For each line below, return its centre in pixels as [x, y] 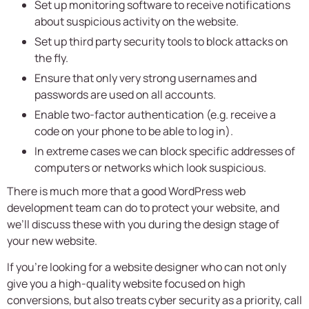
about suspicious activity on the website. [137, 22]
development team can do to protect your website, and [143, 208]
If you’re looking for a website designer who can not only [147, 267]
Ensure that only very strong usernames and [146, 78]
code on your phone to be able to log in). [134, 131]
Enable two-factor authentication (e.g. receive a [155, 115]
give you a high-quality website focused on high [126, 284]
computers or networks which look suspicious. [150, 168]
